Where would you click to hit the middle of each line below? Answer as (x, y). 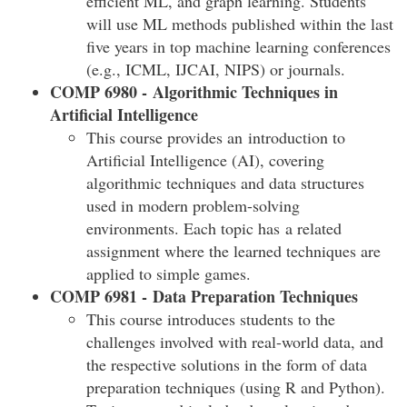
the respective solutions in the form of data (227, 364)
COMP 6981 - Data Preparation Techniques (204, 296)
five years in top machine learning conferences (238, 46)
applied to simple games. (169, 273)
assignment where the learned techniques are (233, 251)
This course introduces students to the (211, 319)
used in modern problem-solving (193, 205)
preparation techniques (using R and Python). (236, 387)
